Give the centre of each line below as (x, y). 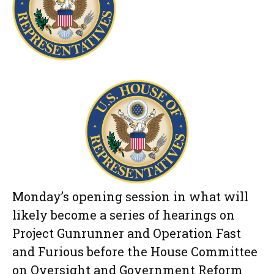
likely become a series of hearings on (124, 215)
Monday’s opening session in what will (130, 197)
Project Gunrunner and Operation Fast (127, 233)
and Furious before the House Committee (135, 252)
